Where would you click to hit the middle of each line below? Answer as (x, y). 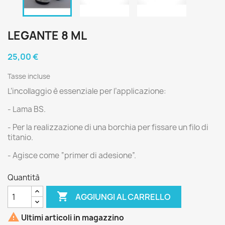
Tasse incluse (29, 77)
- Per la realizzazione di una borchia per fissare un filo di (108, 128)
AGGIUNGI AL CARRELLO (123, 197)
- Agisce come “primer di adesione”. (72, 156)
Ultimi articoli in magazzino (72, 217)
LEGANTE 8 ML (47, 36)
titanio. (20, 138)
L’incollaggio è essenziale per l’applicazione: (87, 91)
